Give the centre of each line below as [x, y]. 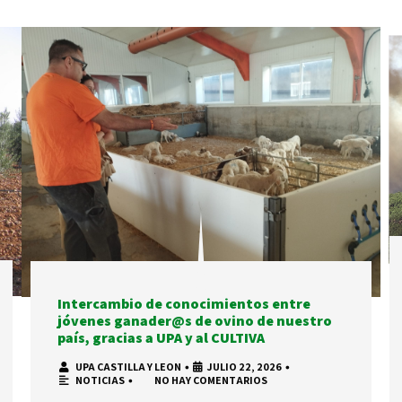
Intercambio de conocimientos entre [184, 304]
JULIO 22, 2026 [244, 367]
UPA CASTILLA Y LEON [128, 367]
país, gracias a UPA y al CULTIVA [161, 338]
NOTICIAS [100, 380]
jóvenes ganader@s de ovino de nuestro [194, 321]
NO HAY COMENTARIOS [210, 380]
